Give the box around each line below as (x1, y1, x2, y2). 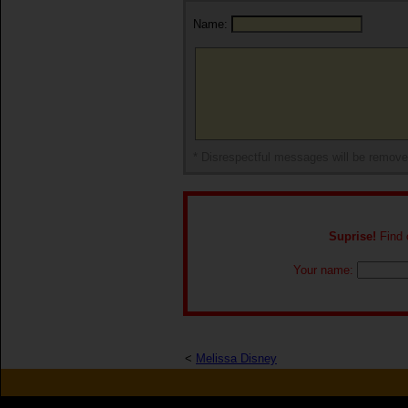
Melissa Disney (196, 352, 277, 365)
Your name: (292, 263, 357, 277)
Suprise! (328, 229, 376, 243)
